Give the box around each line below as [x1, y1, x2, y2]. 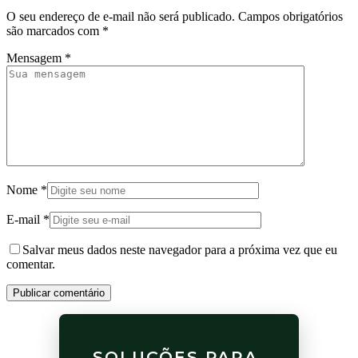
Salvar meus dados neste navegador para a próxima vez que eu [22, 243, 337, 257]
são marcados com [6, 24, 102, 38]
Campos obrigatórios [238, 10, 343, 24]
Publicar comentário [13, 287, 105, 300]
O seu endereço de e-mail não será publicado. [6, 10, 235, 24]
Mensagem [6, 51, 65, 66]
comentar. [6, 257, 55, 272]
